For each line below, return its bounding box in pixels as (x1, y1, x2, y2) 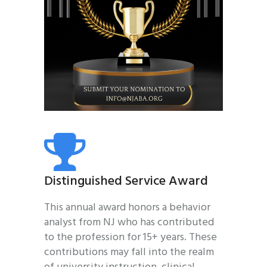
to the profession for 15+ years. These (44, 229, 217, 247)
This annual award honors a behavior (44, 199, 210, 217)
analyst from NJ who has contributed (44, 214, 214, 232)
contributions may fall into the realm (44, 244, 214, 262)
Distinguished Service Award (44, 171, 208, 193)
